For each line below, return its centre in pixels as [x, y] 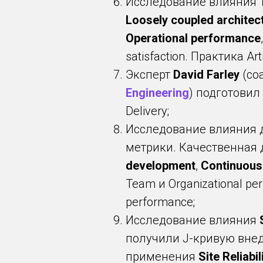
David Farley [206, 75]
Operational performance [193, 38]
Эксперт [149, 75]
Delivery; [147, 111]
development [161, 166]
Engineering [157, 93]
